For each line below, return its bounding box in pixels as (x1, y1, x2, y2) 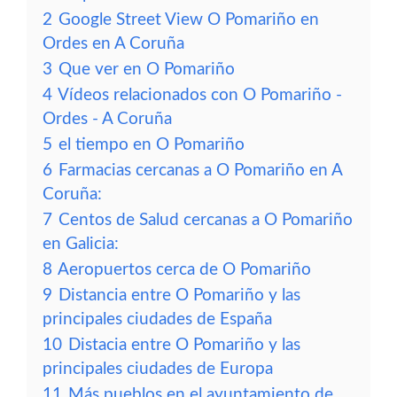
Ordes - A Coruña (43, 111, 172, 128)
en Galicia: (43, 236, 119, 253)
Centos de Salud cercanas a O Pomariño (58, 212, 353, 229)
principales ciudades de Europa (43, 361, 273, 378)
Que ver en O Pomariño (58, 61, 235, 78)
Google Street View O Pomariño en (58, 12, 319, 28)
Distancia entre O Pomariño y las (58, 287, 300, 304)
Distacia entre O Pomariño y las (68, 337, 300, 354)
